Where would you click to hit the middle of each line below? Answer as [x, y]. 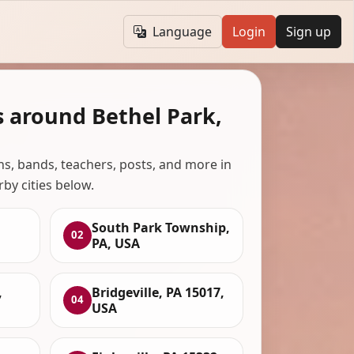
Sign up [308, 32]
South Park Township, [161, 227]
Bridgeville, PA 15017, [158, 292]
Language [182, 32]
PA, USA [116, 243]
